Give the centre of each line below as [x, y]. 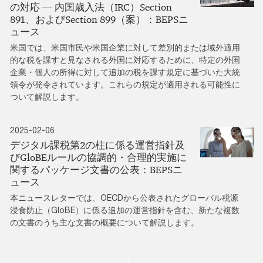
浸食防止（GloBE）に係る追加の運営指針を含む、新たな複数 [125, 210]
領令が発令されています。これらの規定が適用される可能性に [125, 85]
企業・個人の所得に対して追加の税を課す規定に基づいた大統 [125, 72]
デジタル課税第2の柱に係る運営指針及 [97, 145]
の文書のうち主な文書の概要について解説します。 [104, 222]
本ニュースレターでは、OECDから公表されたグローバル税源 [124, 198]
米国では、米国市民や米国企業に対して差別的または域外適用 [125, 48]
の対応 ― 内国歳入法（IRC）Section [91, 7]
